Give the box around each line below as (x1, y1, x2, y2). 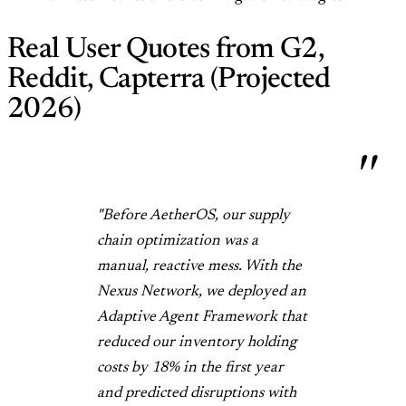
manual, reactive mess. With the (97, 258, 302, 275)
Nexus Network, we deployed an (97, 284, 306, 300)
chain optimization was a (97, 233, 258, 249)
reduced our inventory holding (97, 334, 296, 351)
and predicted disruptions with (97, 385, 296, 401)
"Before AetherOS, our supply (97, 208, 290, 224)
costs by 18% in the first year (97, 360, 284, 376)
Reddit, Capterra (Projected (7, 64, 331, 94)
